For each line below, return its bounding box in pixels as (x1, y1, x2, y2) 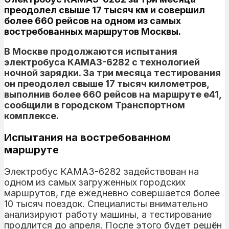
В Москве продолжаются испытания (4, 45, 177, 57)
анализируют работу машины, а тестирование (4, 209, 212, 220)
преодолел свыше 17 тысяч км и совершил (4, 4, 205, 15)
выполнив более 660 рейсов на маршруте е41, (4, 88, 221, 100)
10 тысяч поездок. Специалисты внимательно (4, 198, 208, 209)
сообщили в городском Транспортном (4, 99, 185, 110)
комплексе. (4, 110, 59, 121)
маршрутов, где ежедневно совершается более (4, 187, 220, 198)
